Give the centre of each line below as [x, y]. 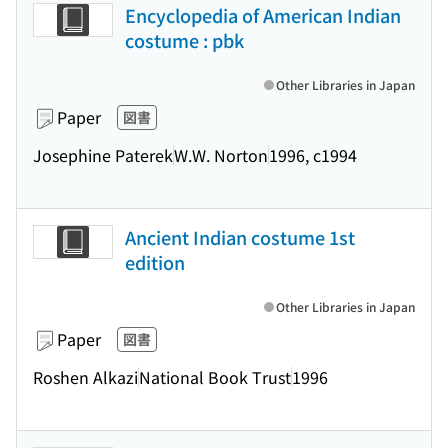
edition [155, 262]
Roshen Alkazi [85, 376]
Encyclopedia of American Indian [263, 15]
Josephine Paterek [103, 154]
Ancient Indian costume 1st [240, 237]
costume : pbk [184, 40]
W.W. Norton [221, 154]
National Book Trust [215, 376]
